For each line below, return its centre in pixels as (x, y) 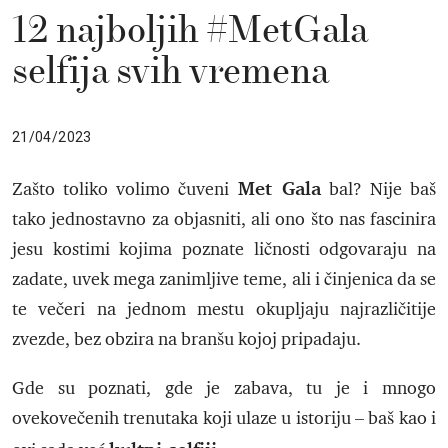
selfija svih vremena (170, 72)
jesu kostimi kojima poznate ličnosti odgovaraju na (224, 249)
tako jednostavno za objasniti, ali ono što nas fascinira (224, 219)
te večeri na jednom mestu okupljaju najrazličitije (224, 309)
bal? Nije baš (378, 189)
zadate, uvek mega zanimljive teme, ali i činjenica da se (224, 279)
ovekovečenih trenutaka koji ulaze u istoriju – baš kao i (224, 418)
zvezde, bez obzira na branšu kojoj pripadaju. (186, 339)
